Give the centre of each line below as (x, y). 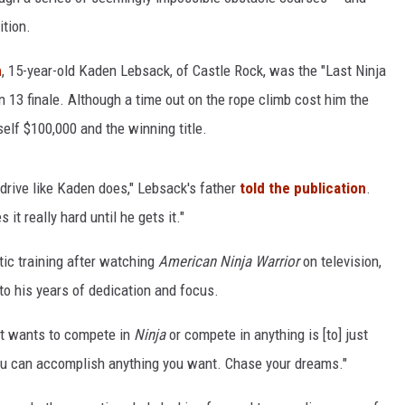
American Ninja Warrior (229, 262)
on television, (340, 262)
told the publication (303, 188)
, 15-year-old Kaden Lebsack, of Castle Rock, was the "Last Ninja (194, 71)
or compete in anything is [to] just (267, 335)
